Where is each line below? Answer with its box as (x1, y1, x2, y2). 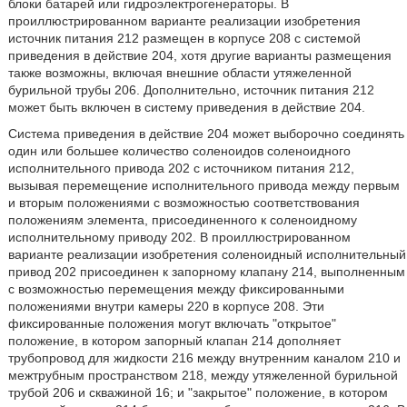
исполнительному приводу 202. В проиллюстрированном (7, 230, 351, 244)
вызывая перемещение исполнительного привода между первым (7, 178, 400, 193)
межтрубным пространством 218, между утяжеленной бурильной (7, 368, 398, 382)
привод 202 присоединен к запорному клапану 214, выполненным (7, 264, 405, 279)
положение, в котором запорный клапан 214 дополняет (7, 333, 341, 348)
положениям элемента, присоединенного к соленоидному (7, 213, 357, 227)
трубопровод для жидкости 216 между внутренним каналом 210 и (7, 351, 401, 365)
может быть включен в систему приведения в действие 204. (7, 100, 365, 114)
